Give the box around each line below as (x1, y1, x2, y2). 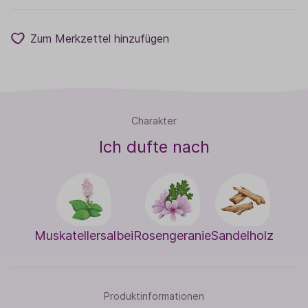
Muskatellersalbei (34, 228, 133, 243)
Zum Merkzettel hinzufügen (30, 32, 169, 45)
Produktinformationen (104, 290, 204, 302)
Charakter (131, 115, 177, 127)
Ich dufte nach (98, 137, 210, 157)
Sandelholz (211, 228, 274, 243)
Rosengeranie (133, 228, 211, 243)
